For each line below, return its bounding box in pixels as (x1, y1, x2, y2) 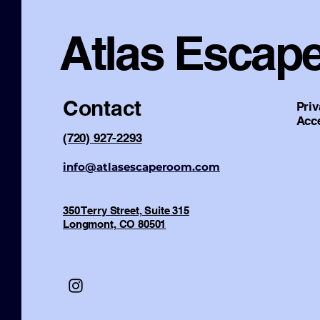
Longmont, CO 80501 (63, 217, 166, 230)
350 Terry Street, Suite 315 (63, 204, 189, 216)
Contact (63, 94, 141, 121)
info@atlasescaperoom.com (63, 159, 220, 174)
